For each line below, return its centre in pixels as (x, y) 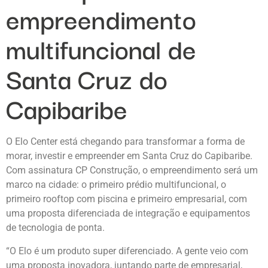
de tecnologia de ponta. (55, 228)
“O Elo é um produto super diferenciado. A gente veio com (127, 251)
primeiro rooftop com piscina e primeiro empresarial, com (127, 199)
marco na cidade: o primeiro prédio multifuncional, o (116, 185)
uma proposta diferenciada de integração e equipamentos (128, 214)
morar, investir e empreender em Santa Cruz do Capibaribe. (129, 156)
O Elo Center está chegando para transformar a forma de (125, 142)
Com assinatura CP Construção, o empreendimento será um (132, 170)
